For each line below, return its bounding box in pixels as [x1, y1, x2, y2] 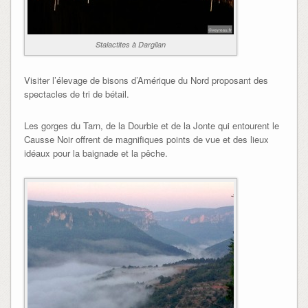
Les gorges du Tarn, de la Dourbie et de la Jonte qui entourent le [23, 119, 279, 133]
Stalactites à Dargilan [95, 39, 166, 50]
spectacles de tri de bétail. [23, 87, 129, 101]
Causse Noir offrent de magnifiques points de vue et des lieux [23, 133, 269, 146]
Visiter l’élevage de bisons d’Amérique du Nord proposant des [23, 74, 268, 87]
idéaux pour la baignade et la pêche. [23, 146, 168, 160]
